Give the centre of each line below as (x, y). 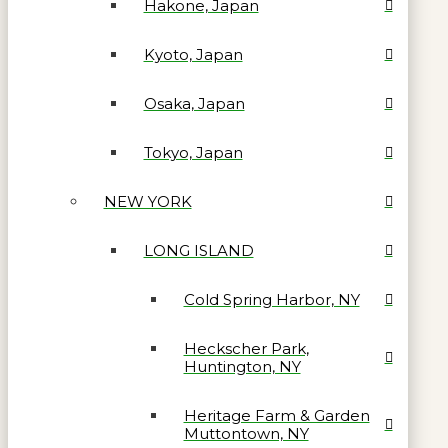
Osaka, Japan (194, 104)
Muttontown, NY (246, 434)
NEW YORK (147, 202)
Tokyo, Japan (193, 153)
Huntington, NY (242, 367)
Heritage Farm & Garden (276, 416)
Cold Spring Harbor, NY (271, 300)
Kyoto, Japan (193, 55)
